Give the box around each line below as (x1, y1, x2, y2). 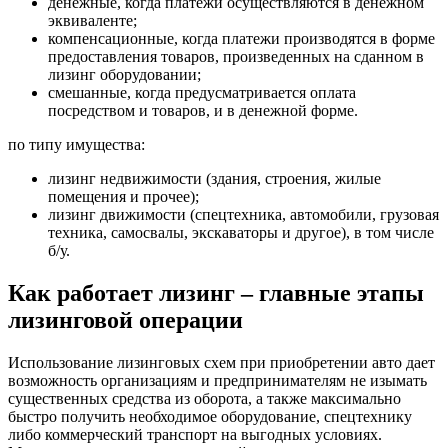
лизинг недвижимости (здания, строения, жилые (48, 170, 381, 188)
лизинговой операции (8, 307, 243, 334)
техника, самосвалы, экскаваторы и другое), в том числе (48, 224, 434, 242)
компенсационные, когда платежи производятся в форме (48, 30, 435, 48)
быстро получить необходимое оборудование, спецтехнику (8, 408, 412, 426)
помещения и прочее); (48, 188, 199, 206)
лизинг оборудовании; (48, 66, 201, 84)
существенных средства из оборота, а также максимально (8, 390, 401, 408)
